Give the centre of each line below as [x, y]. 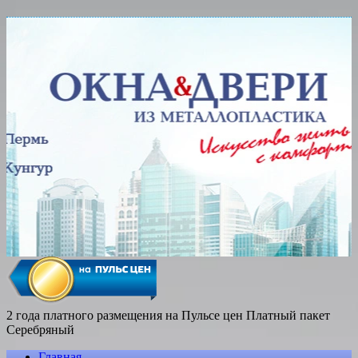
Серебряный [40, 330]
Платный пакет [288, 315]
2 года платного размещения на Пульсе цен [125, 315]
